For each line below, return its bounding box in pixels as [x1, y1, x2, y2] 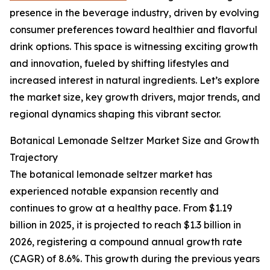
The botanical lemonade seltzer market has [10, 168, 212, 181]
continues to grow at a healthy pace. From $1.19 [10, 202, 232, 215]
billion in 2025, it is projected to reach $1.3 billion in [10, 219, 241, 231]
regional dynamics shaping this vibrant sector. [10, 108, 221, 121]
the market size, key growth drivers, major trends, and [10, 91, 260, 104]
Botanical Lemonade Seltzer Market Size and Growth [10, 134, 259, 147]
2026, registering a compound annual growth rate [10, 236, 242, 248]
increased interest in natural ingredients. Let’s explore [10, 74, 260, 87]
